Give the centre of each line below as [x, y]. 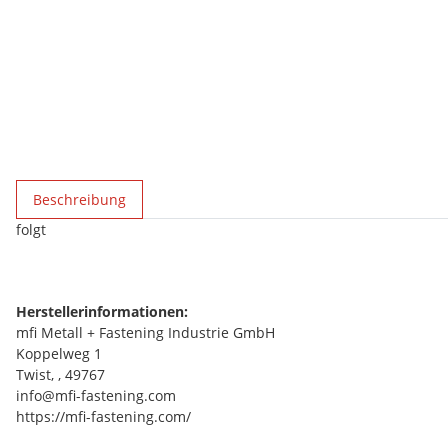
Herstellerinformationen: [102, 311]
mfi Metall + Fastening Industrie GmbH [145, 332]
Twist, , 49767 [60, 374]
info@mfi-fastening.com [96, 395]
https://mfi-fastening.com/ [103, 416]
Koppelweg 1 [59, 353]
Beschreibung [79, 199]
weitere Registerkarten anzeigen [123, 189]
